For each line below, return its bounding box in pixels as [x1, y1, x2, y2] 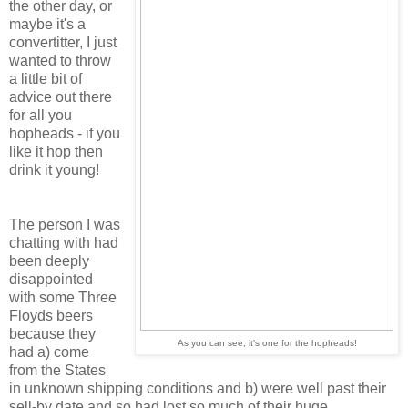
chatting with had [9, 235, 118, 251]
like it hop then [9, 144, 103, 160]
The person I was [9, 217, 120, 233]
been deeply [9, 253, 89, 270]
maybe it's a [9, 16, 86, 33]
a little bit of [9, 71, 82, 87]
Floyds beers [9, 308, 93, 324]
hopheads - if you [9, 126, 120, 142]
